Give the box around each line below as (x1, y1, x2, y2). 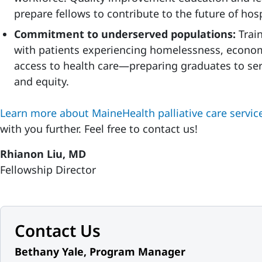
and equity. (14, 74, 69, 88)
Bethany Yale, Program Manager (15, 244, 185, 258)
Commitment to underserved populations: (14, 27, 239, 41)
